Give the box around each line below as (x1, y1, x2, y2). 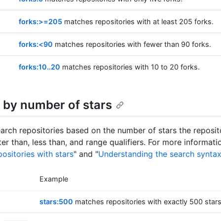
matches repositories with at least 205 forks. (62, 17, 214, 26)
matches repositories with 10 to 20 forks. (60, 63, 200, 72)
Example (39, 175, 68, 184)
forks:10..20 (19, 63, 60, 72)
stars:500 (39, 197, 73, 206)
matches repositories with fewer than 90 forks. (53, 40, 211, 49)
